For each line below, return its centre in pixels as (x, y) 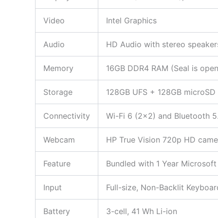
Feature (57, 163)
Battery (57, 211)
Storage (58, 92)
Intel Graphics (131, 20)
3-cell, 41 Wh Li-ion (142, 211)
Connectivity (67, 116)
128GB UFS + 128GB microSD (161, 92)
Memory (58, 68)
